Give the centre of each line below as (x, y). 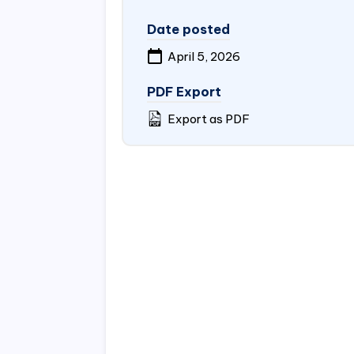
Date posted (189, 29)
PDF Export (185, 92)
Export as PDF (208, 119)
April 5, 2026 (203, 56)
